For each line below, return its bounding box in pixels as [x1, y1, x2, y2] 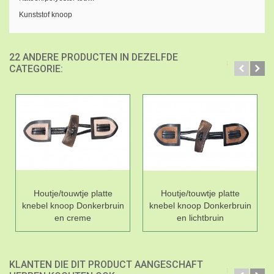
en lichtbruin [176, 212, 224, 223]
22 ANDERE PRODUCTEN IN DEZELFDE [9, 51, 178, 63]
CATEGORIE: [9, 62, 63, 75]
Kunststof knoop [18, 10, 72, 19]
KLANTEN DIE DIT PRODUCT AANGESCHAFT [9, 258, 203, 270]
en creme [54, 212, 91, 223]
